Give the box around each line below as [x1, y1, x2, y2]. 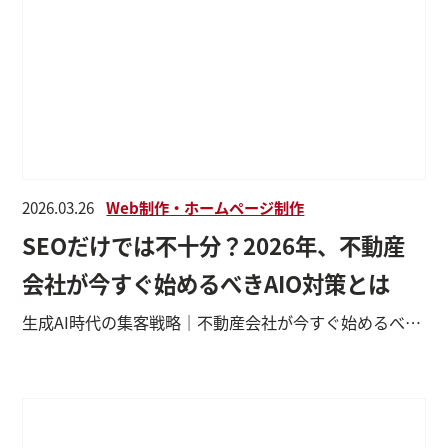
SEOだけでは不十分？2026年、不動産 [22, 228, 406, 261]
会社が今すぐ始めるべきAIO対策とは [22, 266, 391, 299]
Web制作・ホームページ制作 [106, 195, 305, 218]
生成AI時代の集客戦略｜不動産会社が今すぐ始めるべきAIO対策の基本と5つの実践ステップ [405, 310, 422, 334]
